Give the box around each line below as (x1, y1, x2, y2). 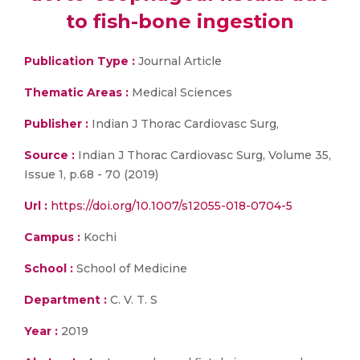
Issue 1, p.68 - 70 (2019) (24, 167, 158, 182)
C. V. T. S (107, 292, 157, 307)
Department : (24, 292, 107, 307)
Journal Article (135, 54, 222, 68)
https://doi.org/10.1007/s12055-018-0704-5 (51, 198, 292, 213)
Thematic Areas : (24, 85, 129, 100)
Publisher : (24, 117, 92, 131)
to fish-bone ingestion (66, 10, 294, 33)
